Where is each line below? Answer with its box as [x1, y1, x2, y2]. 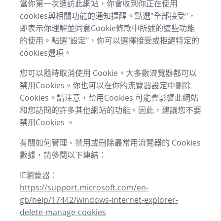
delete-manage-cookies [20, 207, 106, 218]
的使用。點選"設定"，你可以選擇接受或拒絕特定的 [20, 35, 199, 46]
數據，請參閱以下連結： [20, 149, 107, 161]
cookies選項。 [20, 47, 72, 59]
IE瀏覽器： [20, 170, 58, 181]
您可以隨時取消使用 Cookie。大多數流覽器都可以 [20, 68, 197, 79]
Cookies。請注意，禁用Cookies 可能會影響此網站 [20, 92, 198, 104]
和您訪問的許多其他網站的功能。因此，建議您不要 [20, 105, 201, 116]
